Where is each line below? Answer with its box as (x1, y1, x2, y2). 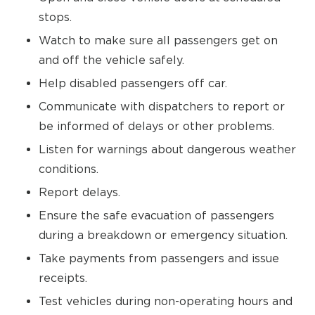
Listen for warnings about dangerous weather (39, 143, 296, 155)
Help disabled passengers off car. (39, 77, 227, 89)
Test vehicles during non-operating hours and (39, 295, 292, 307)
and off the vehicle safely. (39, 53, 184, 66)
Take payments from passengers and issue (39, 252, 279, 264)
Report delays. (39, 186, 120, 198)
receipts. (39, 271, 87, 284)
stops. (39, 11, 72, 23)
